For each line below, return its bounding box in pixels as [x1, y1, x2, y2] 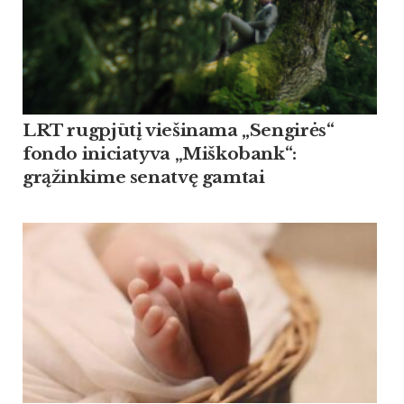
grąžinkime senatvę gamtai [23, 167, 265, 188]
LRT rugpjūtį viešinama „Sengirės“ [23, 120, 335, 142]
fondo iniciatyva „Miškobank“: [23, 143, 297, 165]
